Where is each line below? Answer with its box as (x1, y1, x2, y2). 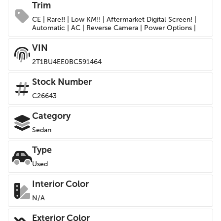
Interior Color (32, 179, 89, 189)
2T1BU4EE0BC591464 (32, 58, 102, 66)
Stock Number (32, 76, 92, 87)
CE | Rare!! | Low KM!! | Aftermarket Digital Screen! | (32, 15, 196, 24)
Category (32, 110, 71, 121)
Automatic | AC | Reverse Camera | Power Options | (32, 24, 196, 32)
